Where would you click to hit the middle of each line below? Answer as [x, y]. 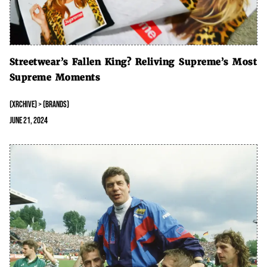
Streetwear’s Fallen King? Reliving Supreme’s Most [133, 62]
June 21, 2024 [28, 121]
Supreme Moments [55, 77]
